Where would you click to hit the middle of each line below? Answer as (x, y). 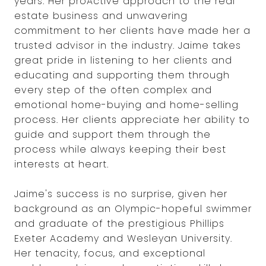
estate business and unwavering (101, 16)
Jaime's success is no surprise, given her (121, 194)
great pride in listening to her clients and (123, 60)
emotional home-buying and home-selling (126, 105)
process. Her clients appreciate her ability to (132, 120)
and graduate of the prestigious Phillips (119, 224)
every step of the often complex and (113, 90)
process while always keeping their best (120, 149)
